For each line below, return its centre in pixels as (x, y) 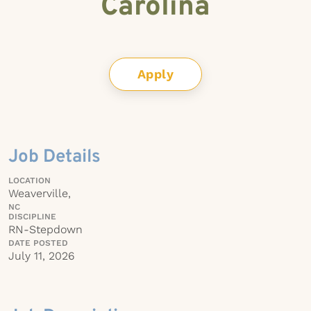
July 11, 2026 (41, 256)
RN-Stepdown (45, 229)
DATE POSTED (38, 243)
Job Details (54, 157)
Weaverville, (40, 193)
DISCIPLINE (32, 217)
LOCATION (30, 180)
